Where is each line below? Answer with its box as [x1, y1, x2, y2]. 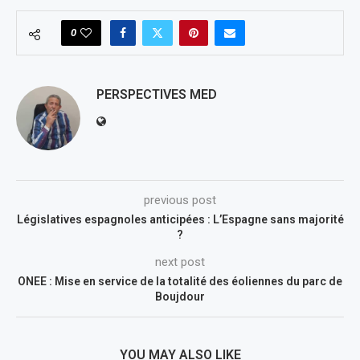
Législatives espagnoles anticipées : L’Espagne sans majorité [16, 212, 344, 226]
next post [155, 254, 205, 269]
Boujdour [155, 289, 205, 303]
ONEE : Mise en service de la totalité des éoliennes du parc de [18, 274, 342, 288]
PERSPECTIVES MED [96, 86, 217, 102]
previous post [144, 192, 216, 207]
